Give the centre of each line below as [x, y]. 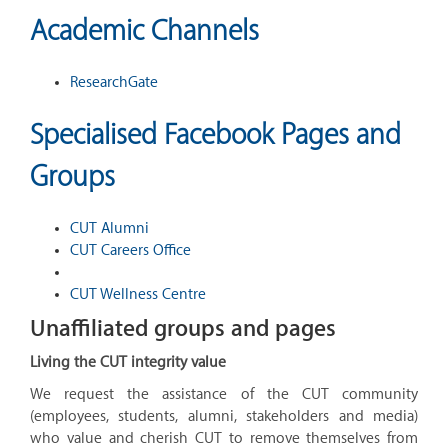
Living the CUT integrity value [128, 362]
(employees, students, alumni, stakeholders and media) [224, 416]
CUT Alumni [109, 228]
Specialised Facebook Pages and [215, 134]
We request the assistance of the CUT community [224, 394]
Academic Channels [144, 30]
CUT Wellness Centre [138, 294]
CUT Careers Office [130, 250]
